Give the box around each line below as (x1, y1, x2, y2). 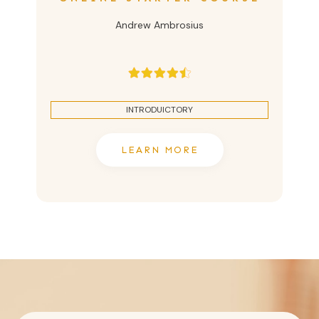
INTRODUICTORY (126, 103, 193, 115)
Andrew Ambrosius (115, 18, 204, 31)
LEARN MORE (120, 144, 199, 155)
